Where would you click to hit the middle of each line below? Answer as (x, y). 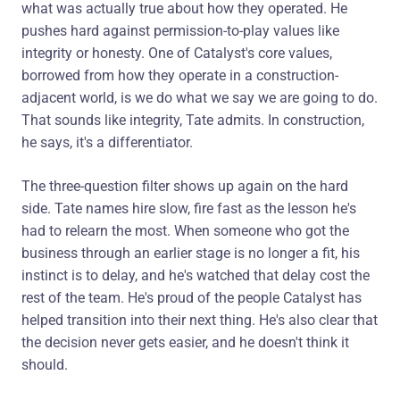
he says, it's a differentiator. (107, 142)
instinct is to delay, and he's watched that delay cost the (196, 275)
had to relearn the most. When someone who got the (185, 230)
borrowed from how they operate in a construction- (180, 75)
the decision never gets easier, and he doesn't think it (185, 342)
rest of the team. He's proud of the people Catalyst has (192, 297)
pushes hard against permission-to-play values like (180, 30)
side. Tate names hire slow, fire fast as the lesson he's (189, 208)
